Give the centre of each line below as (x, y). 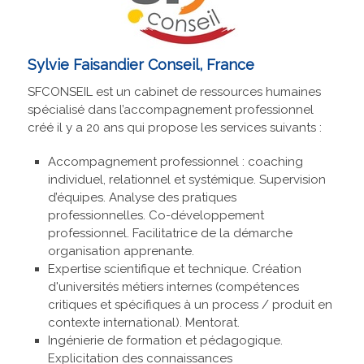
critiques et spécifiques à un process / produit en (190, 305)
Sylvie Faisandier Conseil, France (141, 65)
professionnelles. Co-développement (156, 216)
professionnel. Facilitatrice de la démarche (170, 234)
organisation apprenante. (121, 251)
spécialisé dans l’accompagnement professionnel (170, 110)
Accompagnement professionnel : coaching (175, 162)
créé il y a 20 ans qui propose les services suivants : (174, 128)
